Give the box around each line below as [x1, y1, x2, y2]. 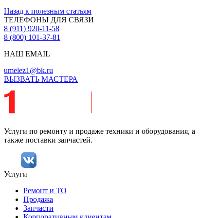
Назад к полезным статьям [4, 6, 91, 15]
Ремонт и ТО [23, 186, 67, 195]
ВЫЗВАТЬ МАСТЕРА [4, 74, 78, 83]
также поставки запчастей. [4, 135, 92, 144]
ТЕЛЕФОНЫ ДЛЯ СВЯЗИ [4, 15, 94, 24]
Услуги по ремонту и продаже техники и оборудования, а [4, 127, 195, 135]
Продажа [23, 195, 53, 203]
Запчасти [23, 203, 54, 212]
